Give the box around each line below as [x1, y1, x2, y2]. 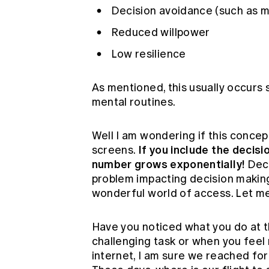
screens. [91, 144, 138, 157]
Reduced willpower [110, 26, 210, 39]
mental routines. [91, 95, 176, 109]
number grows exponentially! [91, 156, 245, 172]
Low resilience [110, 47, 186, 61]
